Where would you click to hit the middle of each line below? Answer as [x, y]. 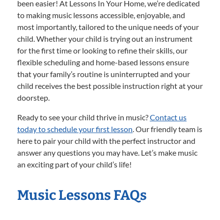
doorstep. [33, 97]
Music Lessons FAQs [82, 195]
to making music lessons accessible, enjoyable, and [101, 15]
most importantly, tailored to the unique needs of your [108, 27]
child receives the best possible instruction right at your [110, 85]
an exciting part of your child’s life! [74, 164]
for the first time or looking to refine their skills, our [102, 50]
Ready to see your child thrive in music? [83, 117]
